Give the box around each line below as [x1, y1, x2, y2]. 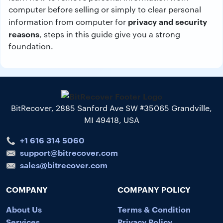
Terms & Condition [117, 203, 191, 215]
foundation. [8, 41, 53, 51]
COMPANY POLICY [117, 183, 191, 195]
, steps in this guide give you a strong [39, 29, 180, 39]
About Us [6, 203, 42, 215]
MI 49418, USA [84, 114, 139, 125]
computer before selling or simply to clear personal [8, 4, 201, 14]
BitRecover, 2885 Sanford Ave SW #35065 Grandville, [11, 102, 212, 113]
